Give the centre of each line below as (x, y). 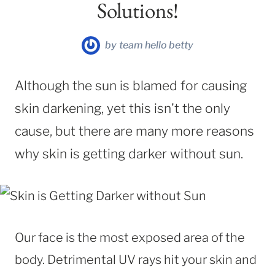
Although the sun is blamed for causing (131, 85)
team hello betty (156, 45)
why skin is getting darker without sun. (129, 153)
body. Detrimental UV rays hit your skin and (136, 259)
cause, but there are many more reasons (134, 131)
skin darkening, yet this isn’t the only (122, 108)
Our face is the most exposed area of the (130, 237)
